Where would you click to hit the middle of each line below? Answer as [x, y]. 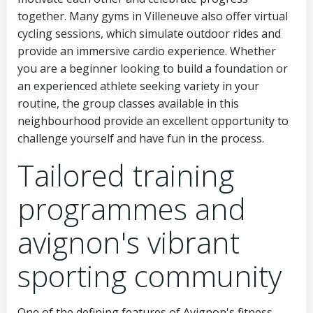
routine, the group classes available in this [128, 104]
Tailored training [126, 175]
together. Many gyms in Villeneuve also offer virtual [153, 16]
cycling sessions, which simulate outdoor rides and [149, 34]
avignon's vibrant [129, 242]
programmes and [132, 209]
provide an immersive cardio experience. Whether [147, 51]
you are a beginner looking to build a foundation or [153, 69]
